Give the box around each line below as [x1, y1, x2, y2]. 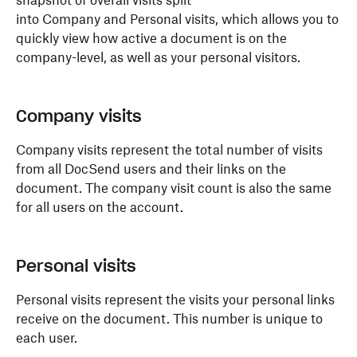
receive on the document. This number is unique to [16, 311, 323, 327]
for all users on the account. [16, 199, 183, 215]
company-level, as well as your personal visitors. [16, 49, 300, 65]
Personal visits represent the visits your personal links [16, 292, 335, 308]
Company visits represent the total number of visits [16, 142, 323, 158]
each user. [16, 330, 80, 346]
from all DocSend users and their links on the [16, 161, 286, 177]
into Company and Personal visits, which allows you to [16, 11, 339, 27]
